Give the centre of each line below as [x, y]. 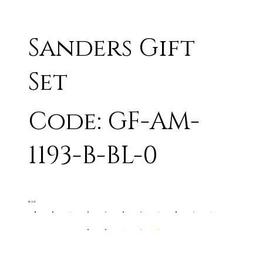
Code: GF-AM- [114, 122]
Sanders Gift [112, 48]
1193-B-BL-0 [93, 156]
